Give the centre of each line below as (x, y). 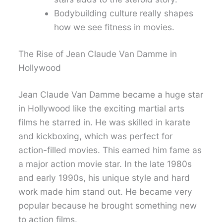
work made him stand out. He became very (106, 192)
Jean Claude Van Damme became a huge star (111, 95)
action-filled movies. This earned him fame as (110, 150)
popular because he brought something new (108, 206)
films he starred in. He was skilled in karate (105, 122)
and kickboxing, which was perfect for (96, 136)
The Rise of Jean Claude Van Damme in (98, 54)
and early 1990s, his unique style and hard (104, 178)
